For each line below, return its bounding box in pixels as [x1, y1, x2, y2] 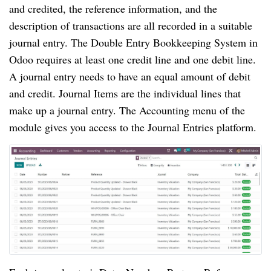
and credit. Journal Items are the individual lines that [9, 86, 241, 101]
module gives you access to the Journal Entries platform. [9, 120, 256, 135]
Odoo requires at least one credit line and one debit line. [9, 52, 256, 67]
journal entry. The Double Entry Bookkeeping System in [9, 35, 258, 50]
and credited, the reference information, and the [9, 1, 217, 16]
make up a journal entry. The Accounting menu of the [9, 103, 245, 118]
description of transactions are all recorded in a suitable [9, 18, 252, 33]
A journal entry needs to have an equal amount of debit [9, 69, 250, 84]
